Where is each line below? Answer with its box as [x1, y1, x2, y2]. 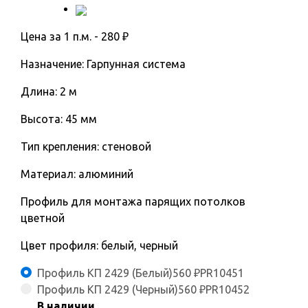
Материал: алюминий [21, 168, 133, 180]
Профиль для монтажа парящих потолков [21, 195, 245, 208]
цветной [21, 212, 65, 224]
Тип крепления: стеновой [21, 140, 151, 153]
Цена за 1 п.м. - [21, 30, 101, 43]
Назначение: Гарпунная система [21, 58, 186, 70]
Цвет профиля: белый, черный [21, 239, 178, 252]
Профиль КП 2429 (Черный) [37, 283, 178, 296]
